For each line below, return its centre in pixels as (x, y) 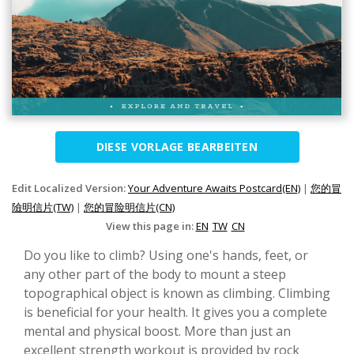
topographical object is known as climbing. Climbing (177, 294)
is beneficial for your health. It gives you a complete (175, 313)
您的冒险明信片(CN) (129, 207)
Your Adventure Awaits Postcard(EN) (214, 188)
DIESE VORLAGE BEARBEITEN (177, 147)
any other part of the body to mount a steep (155, 275)
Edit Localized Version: (70, 188)
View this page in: (151, 226)
